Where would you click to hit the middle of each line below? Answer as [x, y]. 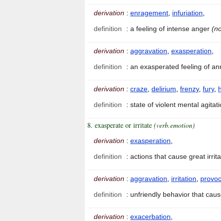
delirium [164, 89]
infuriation [187, 13]
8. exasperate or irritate [121, 125]
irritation [184, 179]
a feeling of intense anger [171, 29]
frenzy [189, 89]
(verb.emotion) [174, 125]
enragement [149, 13]
